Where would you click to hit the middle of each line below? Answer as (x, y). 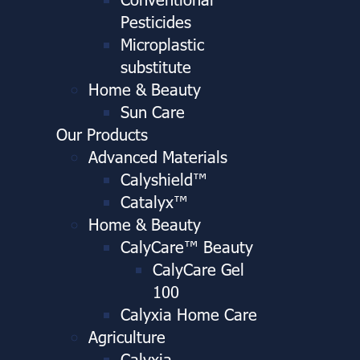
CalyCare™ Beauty (187, 245)
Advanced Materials (158, 155)
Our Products (102, 133)
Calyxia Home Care (189, 313)
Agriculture (127, 335)
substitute (156, 65)
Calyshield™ (164, 178)
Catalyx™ (154, 200)
